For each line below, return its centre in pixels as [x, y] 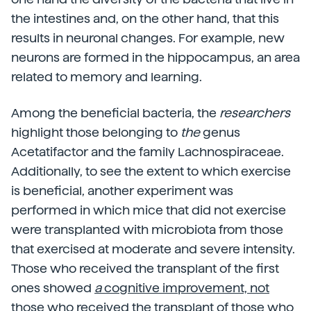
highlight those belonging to [96, 132]
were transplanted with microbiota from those [147, 229]
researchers [255, 113]
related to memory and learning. [107, 77]
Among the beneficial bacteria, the [115, 113]
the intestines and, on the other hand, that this [145, 18]
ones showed [53, 288]
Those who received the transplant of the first [145, 268]
